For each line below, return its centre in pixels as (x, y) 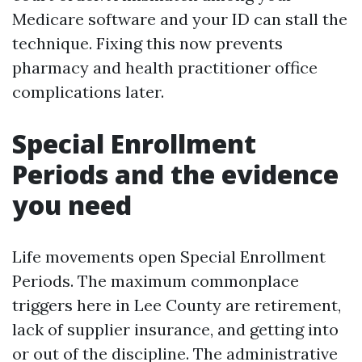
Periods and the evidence (175, 174)
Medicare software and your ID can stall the (180, 19)
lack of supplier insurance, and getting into (175, 329)
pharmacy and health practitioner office (165, 67)
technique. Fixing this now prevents (147, 43)
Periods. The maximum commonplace (156, 281)
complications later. (88, 92)
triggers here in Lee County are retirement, (177, 305)
